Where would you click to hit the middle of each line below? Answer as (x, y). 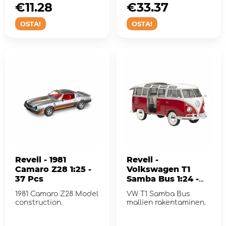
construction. (39, 203)
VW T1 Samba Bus (158, 194)
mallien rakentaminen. (166, 203)
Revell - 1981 (30, 160)
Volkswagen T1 (158, 169)
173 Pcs (142, 189)
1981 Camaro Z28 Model (57, 194)
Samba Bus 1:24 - (162, 179)
